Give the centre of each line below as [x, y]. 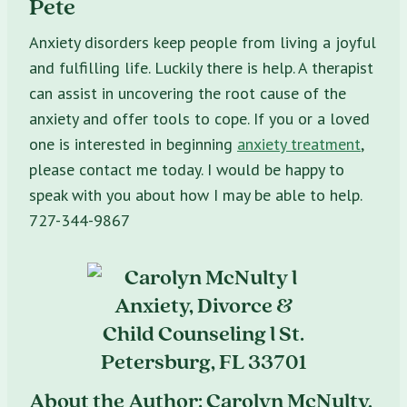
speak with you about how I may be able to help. [195, 194]
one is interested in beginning [133, 144]
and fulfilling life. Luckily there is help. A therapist [201, 67]
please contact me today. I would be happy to [187, 169]
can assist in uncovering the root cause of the [188, 93]
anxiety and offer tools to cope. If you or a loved [199, 118]
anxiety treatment [299, 144]
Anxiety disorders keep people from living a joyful [203, 42]
